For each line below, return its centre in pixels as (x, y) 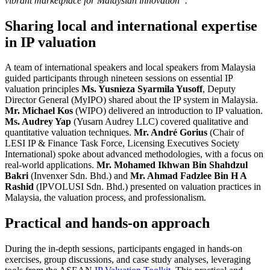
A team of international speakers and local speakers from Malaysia (130, 67)
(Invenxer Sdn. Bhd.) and (79, 176)
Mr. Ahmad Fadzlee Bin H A (188, 176)
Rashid (19, 187)
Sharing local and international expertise (131, 26)
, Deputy (219, 89)
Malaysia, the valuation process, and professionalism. (105, 198)
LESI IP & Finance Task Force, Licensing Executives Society (122, 143)
